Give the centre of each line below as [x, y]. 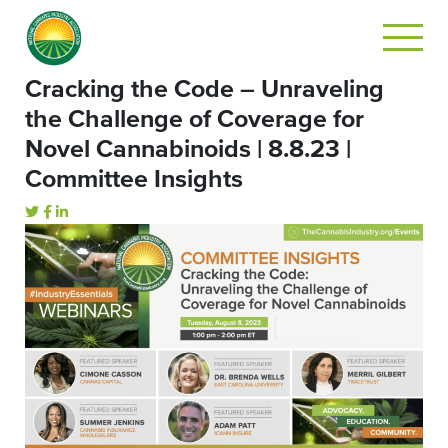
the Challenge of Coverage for [194, 119]
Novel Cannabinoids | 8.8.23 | [188, 149]
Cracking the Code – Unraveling [204, 89]
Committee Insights [134, 179]
